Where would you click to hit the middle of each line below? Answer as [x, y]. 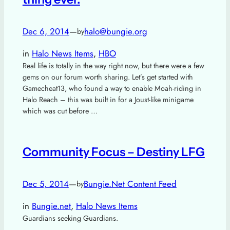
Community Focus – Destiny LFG [113, 151]
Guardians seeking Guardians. [70, 218]
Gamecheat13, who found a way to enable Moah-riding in [112, 88]
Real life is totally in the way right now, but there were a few [113, 65]
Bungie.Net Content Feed [130, 184]
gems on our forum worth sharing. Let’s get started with [108, 77]
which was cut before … [60, 111]
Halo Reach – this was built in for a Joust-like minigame [108, 99]
